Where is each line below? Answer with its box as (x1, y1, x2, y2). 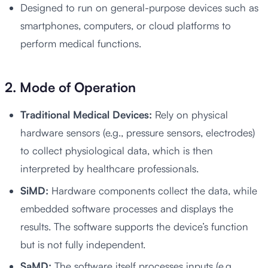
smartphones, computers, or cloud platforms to (20, 19, 231, 32)
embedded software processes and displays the (20, 202, 233, 215)
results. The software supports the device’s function (20, 220, 248, 233)
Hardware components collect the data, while (48, 184, 257, 197)
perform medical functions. (20, 36, 141, 50)
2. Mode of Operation (5, 78, 136, 95)
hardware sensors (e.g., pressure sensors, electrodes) (20, 126, 255, 139)
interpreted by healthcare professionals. (20, 162, 199, 175)
